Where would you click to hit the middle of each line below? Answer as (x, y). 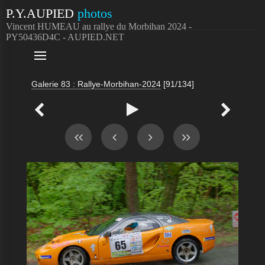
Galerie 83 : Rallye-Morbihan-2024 (96, 84)
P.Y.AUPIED (40, 13)
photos (93, 13)
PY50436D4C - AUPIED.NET (65, 37)
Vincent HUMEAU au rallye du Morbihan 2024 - (99, 26)
